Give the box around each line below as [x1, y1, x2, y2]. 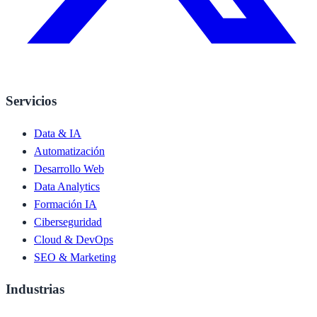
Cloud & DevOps [34, 233, 113, 246]
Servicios [6, 93, 57, 108]
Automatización [34, 144, 105, 157]
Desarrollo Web [34, 162, 104, 175]
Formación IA [34, 197, 97, 210]
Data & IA [34, 127, 81, 139]
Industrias [6, 282, 64, 297]
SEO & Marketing [34, 250, 116, 263]
